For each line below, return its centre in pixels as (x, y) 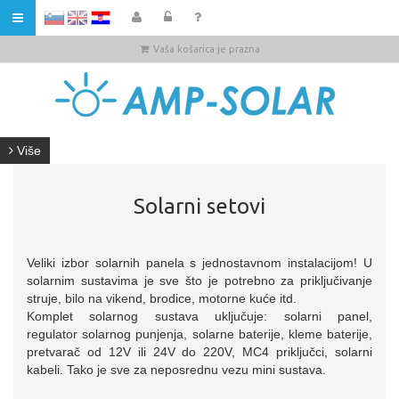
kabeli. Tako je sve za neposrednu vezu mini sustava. (176, 370)
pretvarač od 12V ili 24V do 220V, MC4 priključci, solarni (199, 352)
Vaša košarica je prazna (206, 49)
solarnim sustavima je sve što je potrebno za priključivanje (199, 281)
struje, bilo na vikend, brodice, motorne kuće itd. (162, 298)
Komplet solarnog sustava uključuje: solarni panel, (199, 316)
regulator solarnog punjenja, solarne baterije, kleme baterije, (199, 334)
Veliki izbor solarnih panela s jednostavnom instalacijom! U (199, 263)
